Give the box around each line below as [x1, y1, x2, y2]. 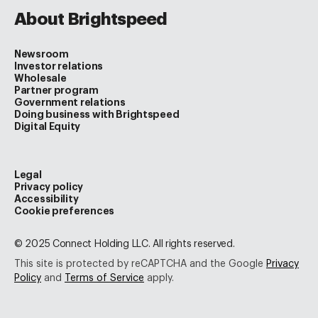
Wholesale [14, 73, 67, 83]
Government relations [14, 97, 126, 107]
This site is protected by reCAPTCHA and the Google [14, 259, 266, 269]
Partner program [14, 85, 99, 95]
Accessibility [14, 194, 79, 204]
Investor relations [14, 61, 103, 71]
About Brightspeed [14, 11, 168, 28]
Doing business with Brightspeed [14, 109, 180, 119]
